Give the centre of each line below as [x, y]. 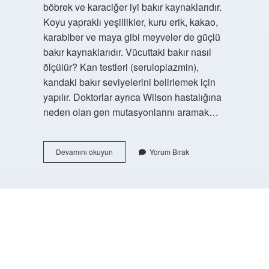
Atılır [119, 194]
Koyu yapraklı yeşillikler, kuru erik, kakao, [130, 22]
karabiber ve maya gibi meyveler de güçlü [131, 37]
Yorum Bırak [169, 152]
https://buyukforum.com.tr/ [134, 213]
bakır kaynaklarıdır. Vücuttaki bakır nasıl [127, 52]
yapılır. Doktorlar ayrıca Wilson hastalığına [132, 97]
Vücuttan [126, 173]
